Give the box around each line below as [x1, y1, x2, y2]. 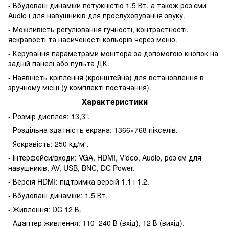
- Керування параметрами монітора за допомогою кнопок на [8, 48, 218, 58]
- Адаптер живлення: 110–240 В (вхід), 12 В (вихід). [8, 217, 185, 228]
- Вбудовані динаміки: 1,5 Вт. [8, 190, 108, 200]
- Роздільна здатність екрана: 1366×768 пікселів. [8, 124, 178, 135]
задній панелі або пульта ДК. [8, 58, 109, 68]
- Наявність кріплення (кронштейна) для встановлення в [8, 72, 204, 82]
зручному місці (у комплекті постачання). [8, 82, 151, 93]
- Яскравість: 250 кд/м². [8, 138, 89, 149]
